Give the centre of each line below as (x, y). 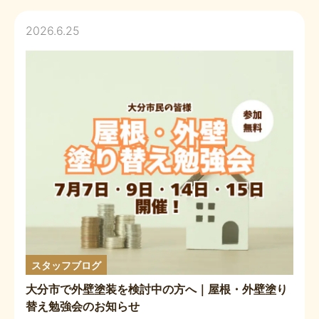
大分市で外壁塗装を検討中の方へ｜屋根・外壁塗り (157, 289)
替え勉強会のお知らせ (83, 307)
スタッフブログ (66, 265)
